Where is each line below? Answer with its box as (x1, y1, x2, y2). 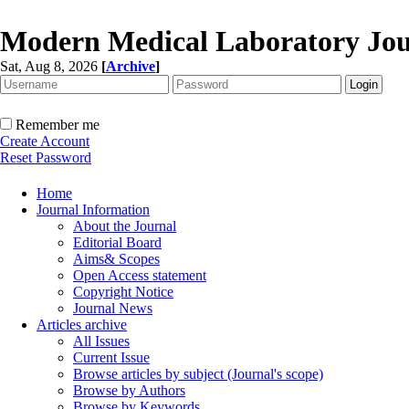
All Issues (73, 333, 130, 349)
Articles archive (37, 317, 127, 332)
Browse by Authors (73, 383, 185, 398)
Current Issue (73, 350, 150, 365)
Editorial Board (73, 235, 162, 250)
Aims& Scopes (73, 251, 160, 267)
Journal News (73, 300, 152, 316)
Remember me (16, 117, 100, 132)
